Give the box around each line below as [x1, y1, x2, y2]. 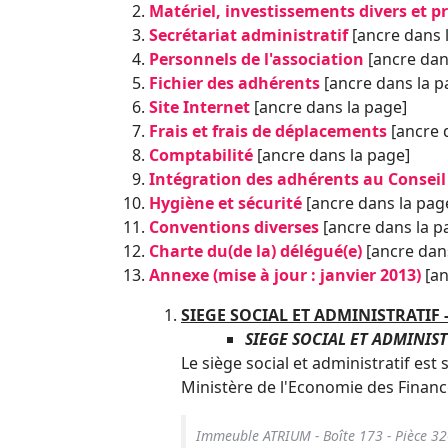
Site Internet [149, 96, 250, 118]
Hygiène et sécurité [149, 192, 302, 214]
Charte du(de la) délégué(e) [149, 240, 362, 262]
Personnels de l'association [149, 48, 364, 70]
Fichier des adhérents [149, 72, 320, 94]
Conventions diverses [149, 216, 319, 238]
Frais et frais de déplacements [149, 120, 387, 142]
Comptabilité [149, 144, 253, 166]
